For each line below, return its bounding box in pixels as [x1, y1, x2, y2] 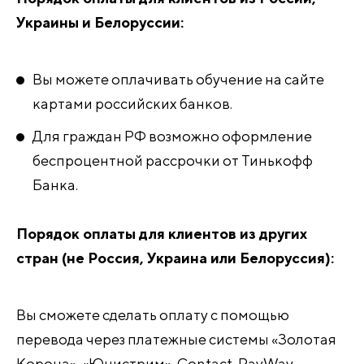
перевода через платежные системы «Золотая [16, 331, 336, 348]
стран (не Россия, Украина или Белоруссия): [16, 249, 334, 266]
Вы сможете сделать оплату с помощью [16, 306, 289, 323]
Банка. [32, 176, 78, 193]
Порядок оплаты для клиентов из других [16, 225, 307, 242]
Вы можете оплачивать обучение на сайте [32, 71, 324, 88]
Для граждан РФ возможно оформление [32, 128, 312, 145]
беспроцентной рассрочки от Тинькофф [32, 152, 313, 169]
